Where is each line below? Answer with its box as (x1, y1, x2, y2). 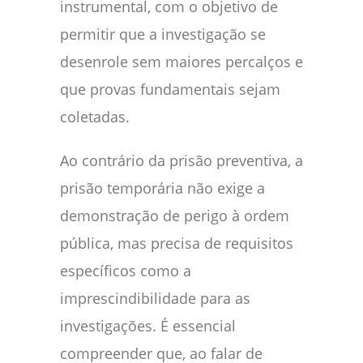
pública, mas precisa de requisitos (60, 233, 293, 254)
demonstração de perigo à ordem (60, 206, 289, 226)
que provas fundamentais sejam (60, 79, 280, 100)
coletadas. (60, 107, 130, 127)
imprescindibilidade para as (60, 288, 250, 309)
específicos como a (60, 261, 191, 281)
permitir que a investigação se (60, 24, 266, 45)
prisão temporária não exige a (60, 178, 265, 199)
